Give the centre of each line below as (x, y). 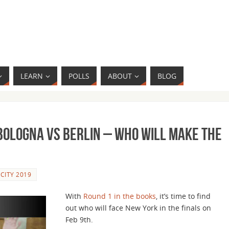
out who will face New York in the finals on (138, 208)
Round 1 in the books (120, 196)
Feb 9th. (79, 219)
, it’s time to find (183, 196)
